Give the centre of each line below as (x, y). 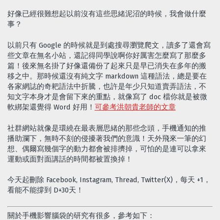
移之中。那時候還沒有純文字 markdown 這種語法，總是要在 (107, 76)
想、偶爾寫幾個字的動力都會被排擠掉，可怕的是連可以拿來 (107, 149)
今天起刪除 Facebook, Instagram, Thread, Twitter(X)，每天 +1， (109, 180)
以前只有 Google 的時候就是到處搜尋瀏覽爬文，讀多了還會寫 (109, 45)
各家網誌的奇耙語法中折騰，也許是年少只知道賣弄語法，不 (107, 86)
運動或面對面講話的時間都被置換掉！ (70, 159)
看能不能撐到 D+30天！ (45, 190)
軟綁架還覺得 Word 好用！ (51, 107)
